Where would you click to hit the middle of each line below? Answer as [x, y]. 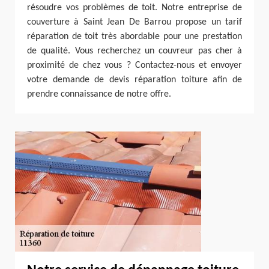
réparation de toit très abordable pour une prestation [134, 37]
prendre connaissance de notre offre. [99, 94]
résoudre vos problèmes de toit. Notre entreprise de [134, 8]
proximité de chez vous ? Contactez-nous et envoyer [134, 65]
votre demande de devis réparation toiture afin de [134, 80]
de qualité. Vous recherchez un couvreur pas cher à [134, 51]
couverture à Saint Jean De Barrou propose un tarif [134, 22]
